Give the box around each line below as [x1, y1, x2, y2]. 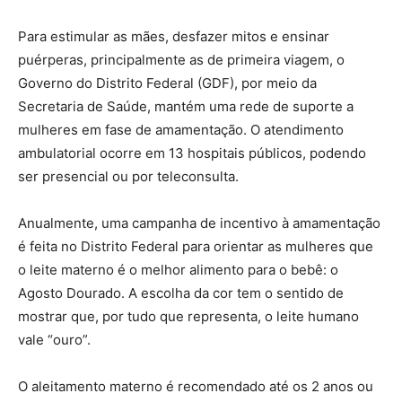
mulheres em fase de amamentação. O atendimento [18, 121, 344, 138]
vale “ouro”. [18, 331, 91, 348]
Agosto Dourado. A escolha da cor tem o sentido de [18, 284, 344, 301]
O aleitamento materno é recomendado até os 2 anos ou [18, 378, 373, 395]
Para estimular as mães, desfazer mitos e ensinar [18, 28, 329, 45]
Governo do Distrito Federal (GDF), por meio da [18, 74, 317, 92]
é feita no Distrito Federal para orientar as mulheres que [18, 238, 373, 255]
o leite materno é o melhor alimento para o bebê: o [18, 261, 338, 278]
